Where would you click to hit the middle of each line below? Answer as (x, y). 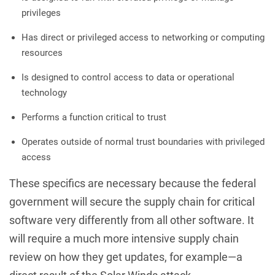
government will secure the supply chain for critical (132, 201)
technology (44, 92)
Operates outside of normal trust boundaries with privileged (143, 141)
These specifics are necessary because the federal (133, 183)
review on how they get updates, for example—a (126, 257)
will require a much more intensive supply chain (124, 238)
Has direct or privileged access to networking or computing (143, 37)
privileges (41, 13)
